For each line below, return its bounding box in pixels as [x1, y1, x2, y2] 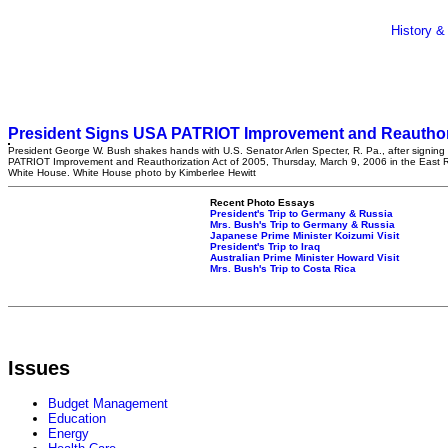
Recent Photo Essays [210, 197, 315, 208]
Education [48, 411, 106, 427]
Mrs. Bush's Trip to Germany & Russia [210, 219, 395, 230]
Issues [8, 357, 70, 380]
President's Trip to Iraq [210, 241, 320, 252]
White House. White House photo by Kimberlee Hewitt [8, 167, 256, 178]
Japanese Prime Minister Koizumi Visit [210, 230, 399, 241]
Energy [48, 426, 89, 442]
